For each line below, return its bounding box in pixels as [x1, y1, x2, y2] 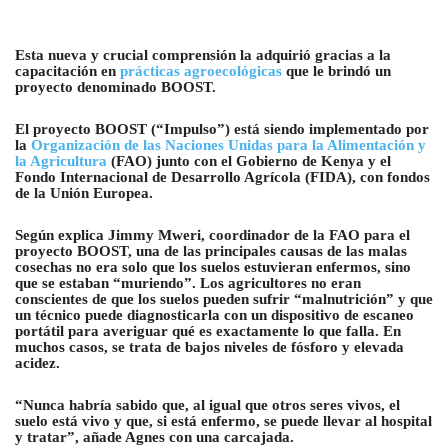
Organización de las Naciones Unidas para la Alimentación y [31, 136, 426, 153]
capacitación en [15, 62, 120, 79]
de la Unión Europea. [15, 184, 153, 201]
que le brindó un [282, 62, 391, 79]
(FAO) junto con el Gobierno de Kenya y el [107, 152, 391, 169]
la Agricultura [15, 152, 107, 169]
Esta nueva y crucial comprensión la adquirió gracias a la [15, 46, 391, 63]
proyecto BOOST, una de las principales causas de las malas [15, 242, 407, 259]
